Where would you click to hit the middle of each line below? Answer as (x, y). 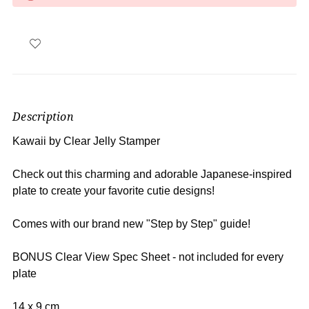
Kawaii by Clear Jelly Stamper (86, 141)
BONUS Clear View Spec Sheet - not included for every (148, 257)
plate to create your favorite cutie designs (112, 190)
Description (43, 116)
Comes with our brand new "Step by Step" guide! (131, 223)
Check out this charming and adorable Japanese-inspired (152, 174)
